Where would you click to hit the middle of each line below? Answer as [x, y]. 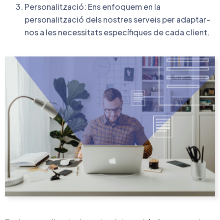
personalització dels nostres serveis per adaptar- [117, 20]
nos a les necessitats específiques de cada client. [117, 32]
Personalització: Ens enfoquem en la [93, 7]
